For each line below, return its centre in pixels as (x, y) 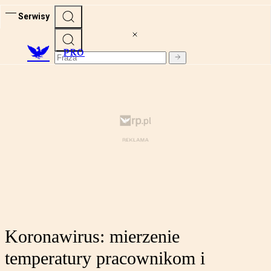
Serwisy (34, 16)
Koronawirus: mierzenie (92, 237)
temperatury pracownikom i (105, 258)
